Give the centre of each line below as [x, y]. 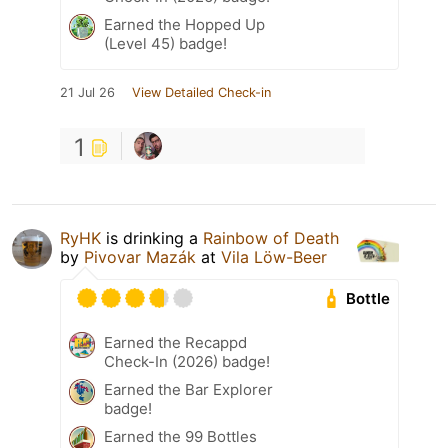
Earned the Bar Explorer [188, 390]
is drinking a [152, 238]
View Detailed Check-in [201, 93]
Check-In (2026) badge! [187, 362]
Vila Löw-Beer [274, 257]
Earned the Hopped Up [184, 25]
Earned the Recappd [175, 343]
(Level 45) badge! [165, 44]
